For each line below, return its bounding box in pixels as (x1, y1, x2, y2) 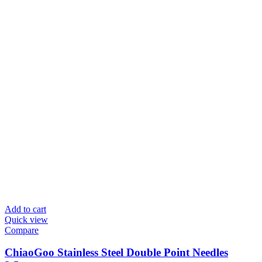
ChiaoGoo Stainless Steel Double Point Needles (5, 246, 228, 259)
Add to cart (5, 204, 46, 214)
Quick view (5, 214, 48, 225)
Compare (5, 225, 39, 235)
